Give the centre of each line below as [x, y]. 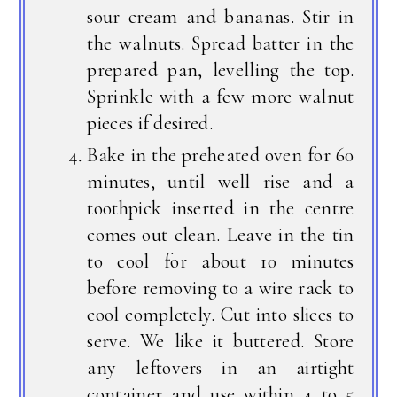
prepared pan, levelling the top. [221, 70]
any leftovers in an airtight [221, 367]
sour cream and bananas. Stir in [221, 16]
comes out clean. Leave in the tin [221, 234]
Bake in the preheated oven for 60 [221, 155]
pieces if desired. [150, 123]
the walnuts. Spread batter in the [221, 43]
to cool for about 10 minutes [221, 261]
